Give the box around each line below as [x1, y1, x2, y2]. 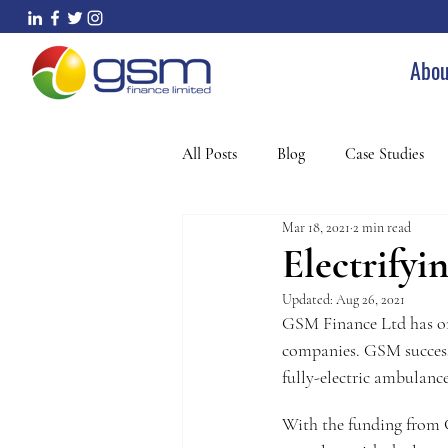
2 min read [353, 218, 411, 236]
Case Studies [345, 144, 424, 164]
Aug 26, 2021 [336, 291, 405, 308]
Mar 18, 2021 [282, 218, 350, 236]
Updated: [282, 291, 336, 308]
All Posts [182, 144, 237, 164]
